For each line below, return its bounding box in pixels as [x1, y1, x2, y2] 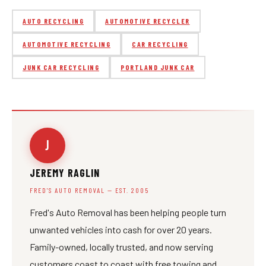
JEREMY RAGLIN [30, 166, 100, 179]
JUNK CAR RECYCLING [23, 63, 99, 71]
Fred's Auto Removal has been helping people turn [30, 207, 226, 218]
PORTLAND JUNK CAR [121, 63, 195, 71]
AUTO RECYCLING [23, 17, 84, 25]
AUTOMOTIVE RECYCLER [105, 17, 190, 25]
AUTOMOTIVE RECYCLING [23, 40, 110, 48]
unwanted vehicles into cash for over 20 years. [30, 224, 212, 235]
